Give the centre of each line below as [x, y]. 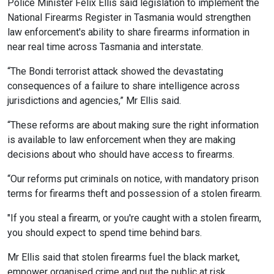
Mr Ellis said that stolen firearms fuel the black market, [124, 257]
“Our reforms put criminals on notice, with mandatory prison [133, 179]
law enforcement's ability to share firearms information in [128, 32]
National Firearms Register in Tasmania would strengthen [129, 18]
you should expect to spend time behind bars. [105, 233]
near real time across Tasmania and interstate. [105, 47]
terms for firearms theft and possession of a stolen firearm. [135, 194]
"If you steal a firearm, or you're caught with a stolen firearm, [134, 218]
